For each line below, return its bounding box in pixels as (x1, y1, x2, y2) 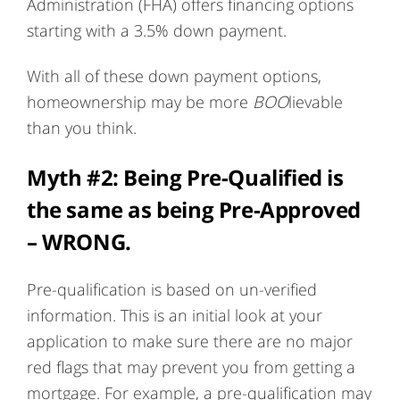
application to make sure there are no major (27, 329, 353, 353)
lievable (288, 90, 343, 113)
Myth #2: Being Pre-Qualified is (27, 162, 344, 193)
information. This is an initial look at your (27, 304, 322, 327)
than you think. (27, 116, 137, 139)
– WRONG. (27, 227, 131, 257)
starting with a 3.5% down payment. (27, 19, 287, 42)
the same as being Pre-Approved (27, 195, 362, 225)
